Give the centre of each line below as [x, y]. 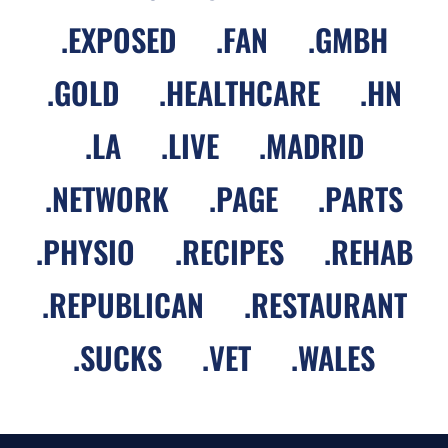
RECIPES [232, 251]
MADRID [314, 145]
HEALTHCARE [242, 92]
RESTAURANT [328, 304]
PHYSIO [88, 251]
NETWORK [110, 198]
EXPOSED [121, 39]
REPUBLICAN [126, 304]
